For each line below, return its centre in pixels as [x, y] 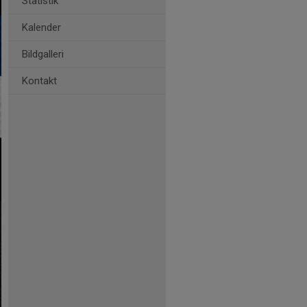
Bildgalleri [43, 54]
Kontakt [39, 81]
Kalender [41, 27]
